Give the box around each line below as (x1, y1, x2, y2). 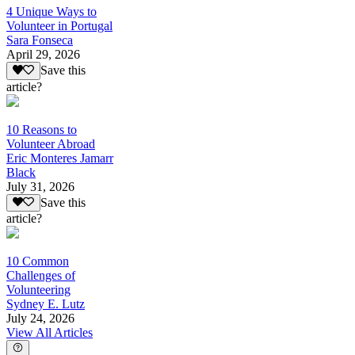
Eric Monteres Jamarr (6, 151, 113, 165)
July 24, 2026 (6, 311, 74, 325)
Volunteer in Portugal (6, 19, 113, 33)
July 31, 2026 (6, 179, 74, 193)
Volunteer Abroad (6, 136, 95, 151)
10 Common (6, 254, 69, 268)
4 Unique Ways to (6, 5, 97, 19)
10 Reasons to (6, 122, 77, 136)
